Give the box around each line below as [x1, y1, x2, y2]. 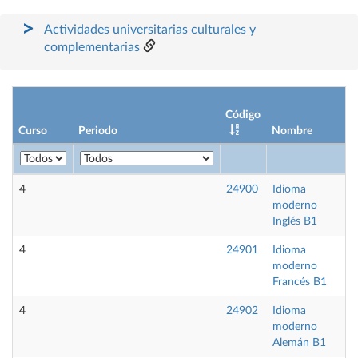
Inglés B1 [272, 216, 317, 227]
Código [225, 109, 261, 121]
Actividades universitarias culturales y [44, 23, 256, 36]
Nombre [272, 125, 312, 137]
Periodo [78, 125, 117, 137]
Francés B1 [272, 276, 327, 288]
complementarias [44, 41, 140, 54]
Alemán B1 [272, 337, 326, 348]
